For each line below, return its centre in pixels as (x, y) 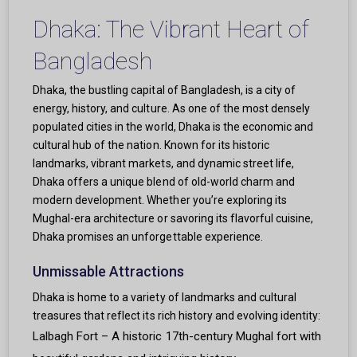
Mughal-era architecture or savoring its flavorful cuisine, (173, 219)
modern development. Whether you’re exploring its (160, 200)
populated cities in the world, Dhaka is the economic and (173, 127)
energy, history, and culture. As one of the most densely (172, 109)
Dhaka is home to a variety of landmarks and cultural (165, 298)
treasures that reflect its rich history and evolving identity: (177, 316)
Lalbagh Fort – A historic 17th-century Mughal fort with (177, 337)
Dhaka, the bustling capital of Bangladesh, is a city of (165, 90)
